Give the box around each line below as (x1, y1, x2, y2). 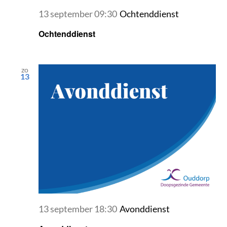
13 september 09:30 (39, 8, 118, 19)
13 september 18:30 (39, 204, 118, 215)
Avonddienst (120, 204, 170, 215)
